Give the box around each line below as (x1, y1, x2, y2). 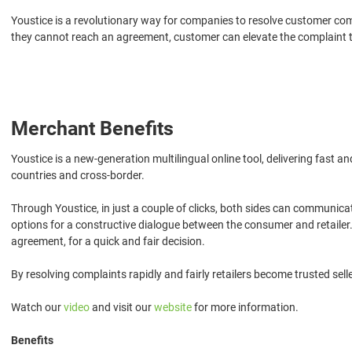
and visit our (90, 300, 154, 313)
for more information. (192, 300, 299, 313)
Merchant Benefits (11, 116, 174, 140)
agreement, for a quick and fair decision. (11, 234, 205, 247)
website (154, 300, 192, 313)
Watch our (11, 300, 64, 313)
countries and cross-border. (11, 168, 145, 181)
